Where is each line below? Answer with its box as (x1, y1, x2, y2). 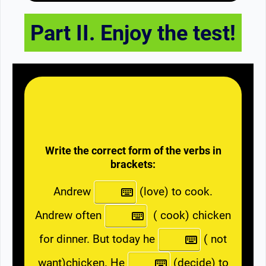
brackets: (110, 157, 156, 170)
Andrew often (35, 208, 104, 222)
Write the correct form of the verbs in (45, 144, 221, 157)
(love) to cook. (137, 184, 213, 198)
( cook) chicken (147, 208, 231, 222)
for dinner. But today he (39, 232, 158, 246)
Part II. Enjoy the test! (30, 20, 236, 46)
